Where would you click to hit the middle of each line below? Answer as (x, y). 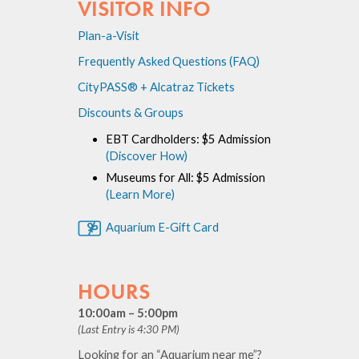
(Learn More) (141, 194)
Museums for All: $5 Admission (186, 177)
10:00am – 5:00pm (128, 313)
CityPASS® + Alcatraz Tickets (157, 87)
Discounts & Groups (131, 113)
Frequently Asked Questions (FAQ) (169, 61)
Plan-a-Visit (109, 36)
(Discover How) (147, 156)
